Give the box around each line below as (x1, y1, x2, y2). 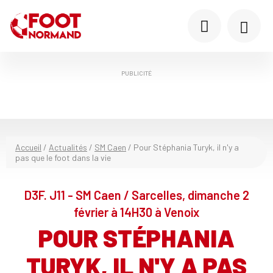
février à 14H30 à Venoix (74, 205, 199, 219)
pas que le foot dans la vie (15, 152, 111, 163)
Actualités (49, 142, 87, 152)
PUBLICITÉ (121, 69, 152, 77)
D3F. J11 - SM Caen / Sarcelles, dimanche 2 (24, 188, 249, 202)
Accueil (15, 142, 41, 152)
